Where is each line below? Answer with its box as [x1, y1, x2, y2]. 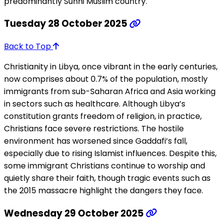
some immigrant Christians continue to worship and [4, 160, 205, 172]
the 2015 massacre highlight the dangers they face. [4, 185, 203, 197]
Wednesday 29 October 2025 [4, 206, 146, 220]
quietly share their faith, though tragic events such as [4, 172, 211, 184]
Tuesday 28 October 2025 [4, 17, 129, 31]
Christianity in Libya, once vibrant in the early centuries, [4, 61, 218, 73]
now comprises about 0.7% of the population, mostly [4, 73, 208, 85]
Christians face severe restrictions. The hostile [4, 123, 184, 135]
